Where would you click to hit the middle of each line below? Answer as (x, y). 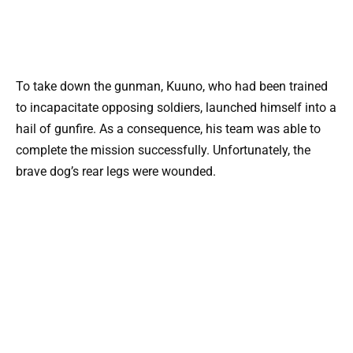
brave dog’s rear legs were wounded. (116, 172)
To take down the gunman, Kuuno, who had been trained (172, 87)
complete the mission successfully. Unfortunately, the (163, 150)
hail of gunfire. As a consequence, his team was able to (168, 129)
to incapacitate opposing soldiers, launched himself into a (176, 108)
